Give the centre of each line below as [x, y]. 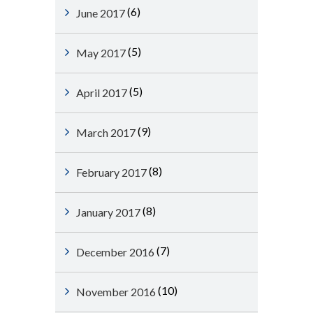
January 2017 [108, 212]
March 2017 [106, 132]
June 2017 [101, 13]
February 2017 [111, 172]
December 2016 [115, 252]
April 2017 [102, 93]
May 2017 [101, 53]
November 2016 [116, 292]
